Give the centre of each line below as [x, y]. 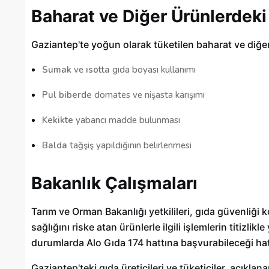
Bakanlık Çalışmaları [114, 183]
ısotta [98, 70]
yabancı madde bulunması [127, 120]
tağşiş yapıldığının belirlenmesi [129, 146]
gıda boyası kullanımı [153, 70]
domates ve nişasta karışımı [148, 95]
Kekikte [58, 120]
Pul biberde [67, 95]
